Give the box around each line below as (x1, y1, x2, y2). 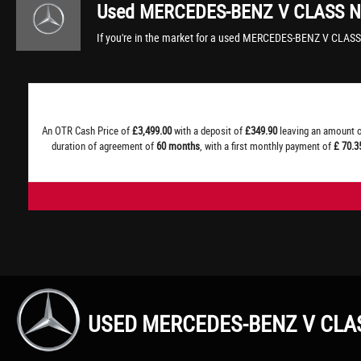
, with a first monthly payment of (200, 139, 334, 153)
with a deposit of (171, 123, 245, 138)
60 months (156, 139, 200, 153)
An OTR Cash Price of (41, 123, 132, 138)
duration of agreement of (52, 139, 156, 153)
